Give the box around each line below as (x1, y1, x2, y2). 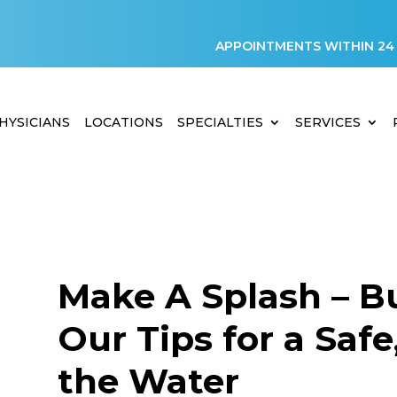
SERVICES (295, 113, 361, 130)
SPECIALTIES (177, 113, 263, 130)
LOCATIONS (84, 113, 163, 130)
